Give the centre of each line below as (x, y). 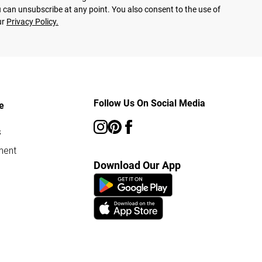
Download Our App (137, 165)
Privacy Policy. (32, 21)
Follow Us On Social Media (149, 103)
